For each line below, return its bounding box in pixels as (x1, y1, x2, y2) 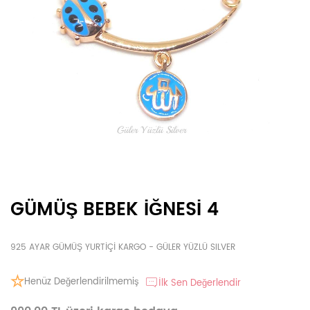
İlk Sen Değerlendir (158, 276, 241, 291)
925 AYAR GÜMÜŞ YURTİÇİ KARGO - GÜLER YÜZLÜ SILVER (10, 241, 235, 254)
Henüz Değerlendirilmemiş (24, 275, 139, 289)
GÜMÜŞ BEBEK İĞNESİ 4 (10, 195, 219, 225)
